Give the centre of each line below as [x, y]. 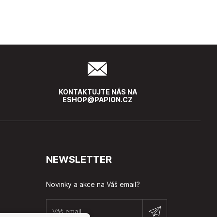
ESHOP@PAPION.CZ [98, 100]
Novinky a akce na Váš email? [93, 185]
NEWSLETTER [79, 159]
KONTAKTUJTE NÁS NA [98, 92]
